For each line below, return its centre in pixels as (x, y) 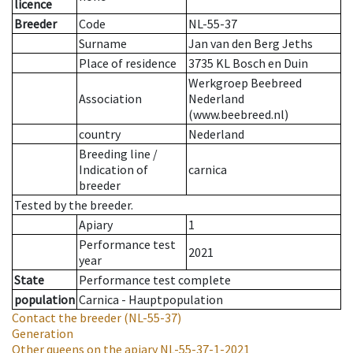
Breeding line (115, 154)
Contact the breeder (67, 318)
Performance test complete (155, 280)
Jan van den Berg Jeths (251, 44)
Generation (43, 334)
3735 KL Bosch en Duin (248, 63)
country (100, 134)
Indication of (113, 170)
